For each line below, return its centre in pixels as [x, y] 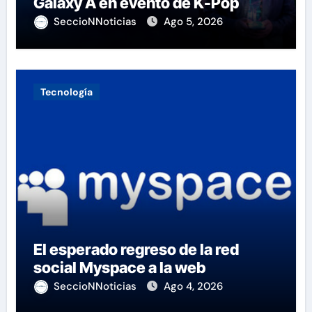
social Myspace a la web [119, 267]
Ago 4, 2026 [193, 286]
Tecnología [66, 92]
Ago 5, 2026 [193, 21]
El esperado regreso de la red [136, 249]
